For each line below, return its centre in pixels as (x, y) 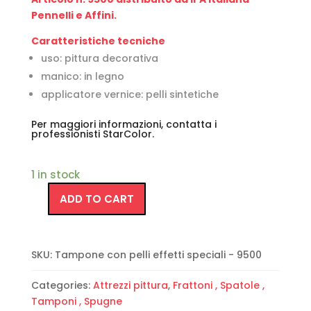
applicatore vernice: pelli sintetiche (129, 95)
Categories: (62, 286)
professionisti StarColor (91, 134)
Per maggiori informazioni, (98, 125)
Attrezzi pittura (130, 286)
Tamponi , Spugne (76, 302)
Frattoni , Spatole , (218, 286)
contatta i (191, 125)
